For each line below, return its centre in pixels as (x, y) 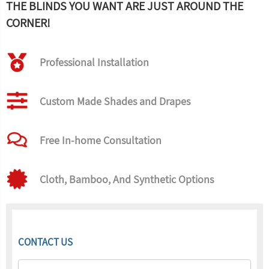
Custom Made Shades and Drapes (115, 101)
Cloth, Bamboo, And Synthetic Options (127, 179)
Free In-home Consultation (101, 140)
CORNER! (28, 23)
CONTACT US (45, 242)
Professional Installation (94, 62)
